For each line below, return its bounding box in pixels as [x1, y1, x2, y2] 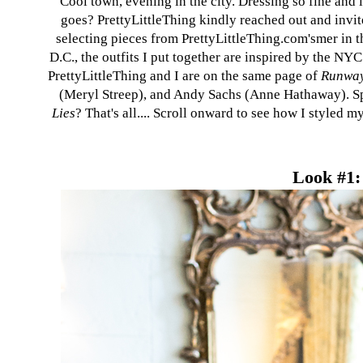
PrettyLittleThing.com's [181, 31, 316, 47]
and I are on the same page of [147, 68, 321, 84]
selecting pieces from [56, 31, 181, 47]
